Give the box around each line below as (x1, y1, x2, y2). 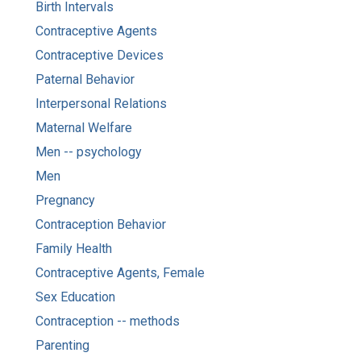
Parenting (35, 337, 89, 353)
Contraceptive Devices (35, 47, 164, 63)
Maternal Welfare (35, 119, 132, 135)
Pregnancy (35, 192, 95, 208)
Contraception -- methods (35, 313, 180, 329)
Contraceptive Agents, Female (35, 264, 205, 280)
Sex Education (35, 288, 115, 305)
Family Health (35, 240, 112, 256)
